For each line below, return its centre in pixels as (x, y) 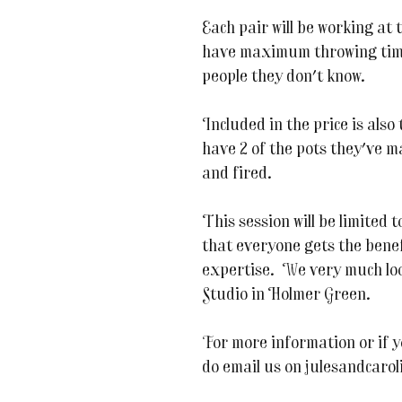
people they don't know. (284, 77)
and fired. (237, 174)
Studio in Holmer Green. (286, 295)
